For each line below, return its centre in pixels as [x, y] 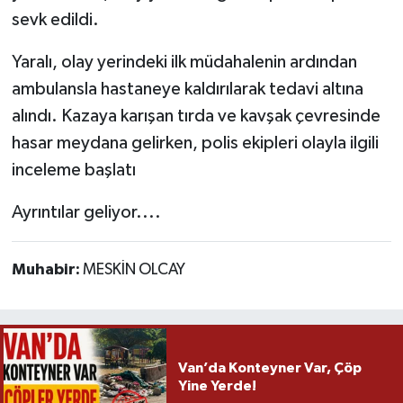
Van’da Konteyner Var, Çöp [269, 368]
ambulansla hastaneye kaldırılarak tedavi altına [187, 89]
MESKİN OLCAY [134, 269]
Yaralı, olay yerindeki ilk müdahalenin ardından [184, 62]
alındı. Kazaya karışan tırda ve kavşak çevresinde [196, 116]
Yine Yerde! [217, 386]
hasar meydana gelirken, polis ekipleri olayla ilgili [195, 143]
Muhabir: [47, 269]
